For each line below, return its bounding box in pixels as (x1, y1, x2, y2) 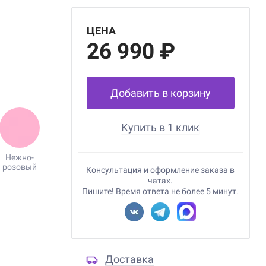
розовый (2, 162, 37, 172)
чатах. (148, 176, 173, 185)
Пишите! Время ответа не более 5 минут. (82, 186, 239, 196)
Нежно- (5, 153, 34, 162)
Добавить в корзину (110, 87, 211, 99)
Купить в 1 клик (121, 121, 200, 134)
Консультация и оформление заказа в (86, 165, 235, 175)
